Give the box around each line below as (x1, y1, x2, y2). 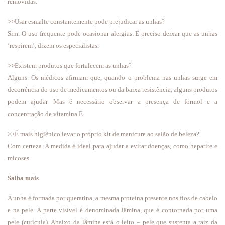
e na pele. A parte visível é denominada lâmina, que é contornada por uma (8, 206, 217, 214)
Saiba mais (8, 174, 39, 182)
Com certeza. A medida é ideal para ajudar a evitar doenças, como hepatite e (8, 142, 217, 150)
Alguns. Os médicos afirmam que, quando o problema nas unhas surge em (8, 74, 217, 81)
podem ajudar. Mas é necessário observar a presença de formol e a (8, 98, 217, 105)
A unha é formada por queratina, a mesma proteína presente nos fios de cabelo (8, 194, 217, 202)
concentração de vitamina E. (8, 110, 86, 118)
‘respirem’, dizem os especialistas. (8, 42, 100, 49)
